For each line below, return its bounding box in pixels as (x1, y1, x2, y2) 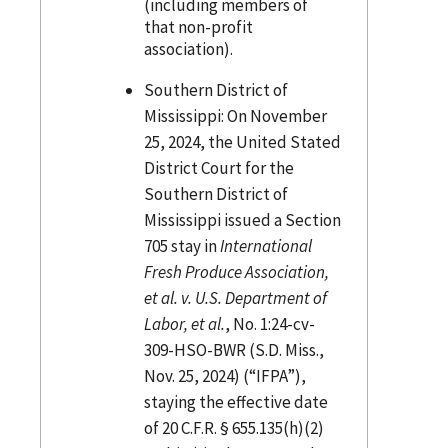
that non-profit (143, 15, 253, 38)
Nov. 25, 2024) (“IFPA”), (143, 364, 306, 387)
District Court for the (143, 156, 294, 179)
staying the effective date (143, 390, 328, 413)
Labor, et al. (143, 312, 225, 335)
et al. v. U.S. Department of (143, 286, 327, 309)
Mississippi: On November (143, 104, 327, 127)
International (219, 234, 312, 257)
